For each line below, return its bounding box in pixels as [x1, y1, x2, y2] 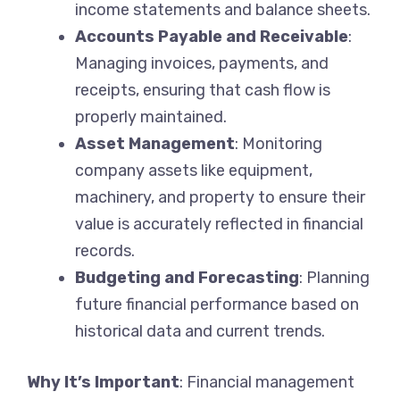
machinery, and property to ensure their [75, 187, 365, 207]
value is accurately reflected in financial [75, 213, 363, 234]
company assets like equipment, [75, 160, 312, 180]
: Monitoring [235, 133, 322, 154]
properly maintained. [75, 106, 227, 127]
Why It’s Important [27, 371, 179, 392]
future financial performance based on [75, 294, 359, 314]
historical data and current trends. [75, 321, 325, 341]
